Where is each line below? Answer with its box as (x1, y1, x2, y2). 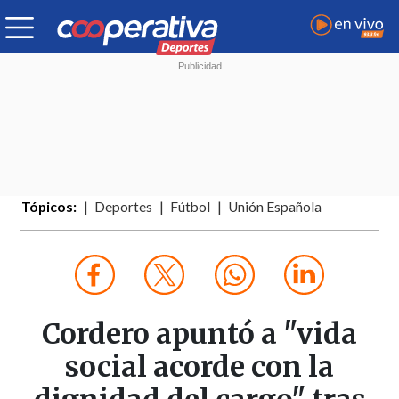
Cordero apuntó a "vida (42, 316, 357, 353)
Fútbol (170, 199, 211, 216)
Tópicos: (21, 199, 77, 216)
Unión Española (228, 199, 322, 216)
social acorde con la (65, 349, 334, 386)
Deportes (94, 199, 153, 216)
